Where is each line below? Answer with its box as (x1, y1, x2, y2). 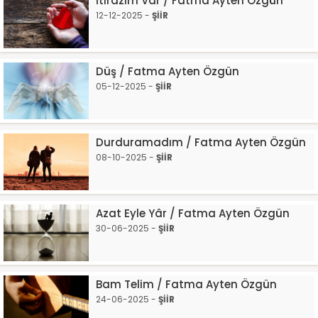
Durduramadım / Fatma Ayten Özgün (96, 135, 306, 150)
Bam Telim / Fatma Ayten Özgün (96, 277, 277, 292)
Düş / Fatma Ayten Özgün (96, 64, 239, 79)
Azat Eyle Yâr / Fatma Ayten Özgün (96, 206, 290, 221)
